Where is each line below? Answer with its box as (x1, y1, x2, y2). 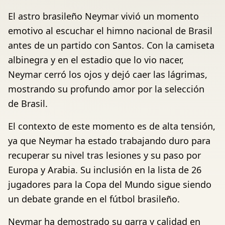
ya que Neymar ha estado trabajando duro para (8, 134, 210, 147)
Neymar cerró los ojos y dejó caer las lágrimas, (8, 68, 207, 80)
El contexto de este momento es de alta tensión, (8, 120, 215, 132)
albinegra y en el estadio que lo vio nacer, (8, 53, 184, 66)
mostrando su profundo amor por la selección (8, 82, 204, 95)
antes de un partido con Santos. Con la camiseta (8, 39, 214, 51)
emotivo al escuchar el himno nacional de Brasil (8, 24, 212, 37)
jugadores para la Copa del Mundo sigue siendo (8, 178, 211, 190)
